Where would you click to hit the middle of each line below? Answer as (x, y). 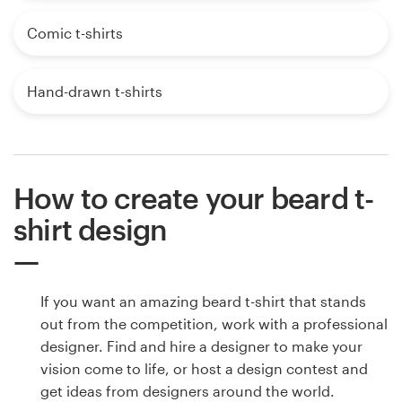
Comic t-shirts (75, 33)
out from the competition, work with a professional (214, 324)
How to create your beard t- (194, 198)
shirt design (90, 230)
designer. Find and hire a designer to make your (201, 346)
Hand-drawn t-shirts (95, 92)
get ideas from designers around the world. (188, 391)
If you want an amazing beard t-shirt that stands (203, 301)
